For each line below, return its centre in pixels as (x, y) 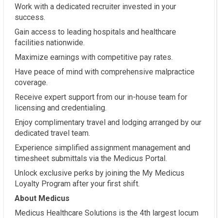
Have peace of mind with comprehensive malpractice (105, 72)
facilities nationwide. (50, 43)
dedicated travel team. (52, 133)
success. (30, 18)
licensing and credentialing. (61, 108)
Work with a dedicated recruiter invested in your (95, 7)
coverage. (31, 83)
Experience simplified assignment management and (102, 148)
